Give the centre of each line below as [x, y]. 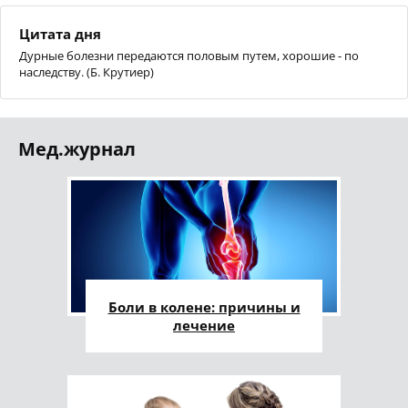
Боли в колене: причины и [204, 306]
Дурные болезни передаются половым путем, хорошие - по [189, 55]
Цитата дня [60, 33]
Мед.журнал [77, 148]
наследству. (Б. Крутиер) [87, 71]
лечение [204, 325]
